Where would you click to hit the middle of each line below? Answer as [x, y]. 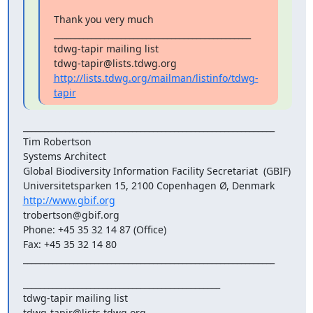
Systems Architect [64, 156]
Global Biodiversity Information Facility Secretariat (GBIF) [156, 171]
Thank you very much [103, 19]
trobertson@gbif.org [71, 215]
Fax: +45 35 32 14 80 [70, 244]
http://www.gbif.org [69, 200]
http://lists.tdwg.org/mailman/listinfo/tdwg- [156, 78]
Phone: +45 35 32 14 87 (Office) [94, 230]
